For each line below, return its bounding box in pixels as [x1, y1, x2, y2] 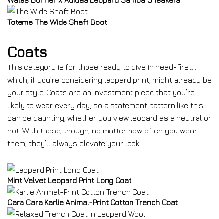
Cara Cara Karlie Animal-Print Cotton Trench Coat [7, 198, 178, 207]
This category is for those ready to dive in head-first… [7, 63, 196, 71]
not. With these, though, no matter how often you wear [7, 126, 197, 135]
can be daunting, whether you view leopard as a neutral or [7, 113, 211, 122]
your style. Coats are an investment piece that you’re [7, 88, 195, 97]
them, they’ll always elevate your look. [7, 139, 141, 148]
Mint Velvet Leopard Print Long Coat [7, 176, 131, 185]
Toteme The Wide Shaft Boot [7, 18, 107, 26]
